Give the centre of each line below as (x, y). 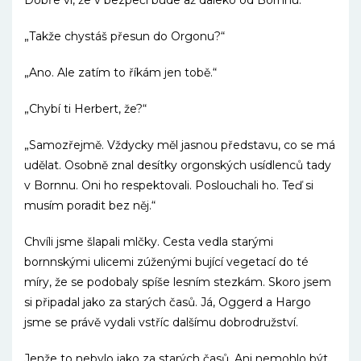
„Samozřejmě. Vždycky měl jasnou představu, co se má (180, 145)
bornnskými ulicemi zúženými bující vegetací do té (166, 262)
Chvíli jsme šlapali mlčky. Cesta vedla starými (149, 242)
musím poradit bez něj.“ (90, 205)
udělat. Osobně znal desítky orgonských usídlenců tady (178, 165)
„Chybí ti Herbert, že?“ (85, 109)
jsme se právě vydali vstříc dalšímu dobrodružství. (161, 322)
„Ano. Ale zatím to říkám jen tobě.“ (120, 73)
